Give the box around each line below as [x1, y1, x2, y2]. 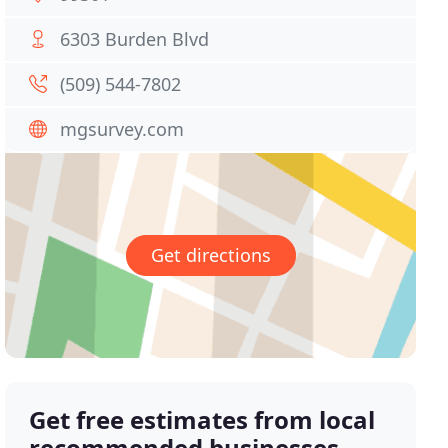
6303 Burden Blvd [60, 27, 210, 51]
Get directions [150, 243, 271, 268]
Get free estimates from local [29, 403, 376, 437]
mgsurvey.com [60, 117, 185, 141]
